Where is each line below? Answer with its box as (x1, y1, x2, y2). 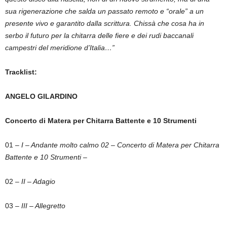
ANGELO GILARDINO (5, 92, 78, 100)
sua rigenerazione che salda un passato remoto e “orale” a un (5, 7, 204, 15)
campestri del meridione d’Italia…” (5, 43, 115, 52)
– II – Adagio (13, 177, 55, 185)
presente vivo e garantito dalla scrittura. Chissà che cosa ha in (5, 19, 204, 27)
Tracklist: (5, 67, 37, 76)
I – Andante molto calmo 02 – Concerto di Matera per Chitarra (19, 140, 219, 149)
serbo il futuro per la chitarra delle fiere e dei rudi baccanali (5, 31, 194, 40)
